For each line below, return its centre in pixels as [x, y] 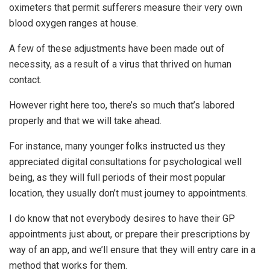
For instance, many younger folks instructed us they [117, 146]
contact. [25, 80]
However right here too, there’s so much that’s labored [122, 105]
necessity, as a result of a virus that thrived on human [120, 64]
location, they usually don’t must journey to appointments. [128, 193]
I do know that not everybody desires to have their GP [122, 219]
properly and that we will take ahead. [85, 121]
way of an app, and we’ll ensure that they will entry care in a [132, 250]
